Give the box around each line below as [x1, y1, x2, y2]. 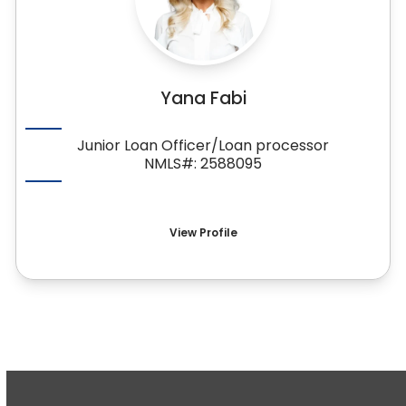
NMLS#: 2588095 [144, 153, 262, 174]
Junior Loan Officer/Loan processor [77, 135, 329, 156]
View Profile [169, 225, 237, 240]
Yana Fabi [159, 86, 246, 111]
